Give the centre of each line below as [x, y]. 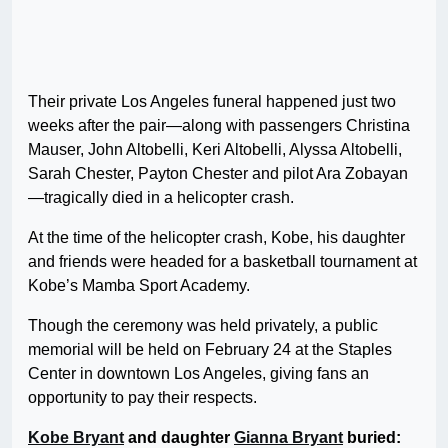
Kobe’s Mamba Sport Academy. [139, 286]
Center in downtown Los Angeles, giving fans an [198, 374]
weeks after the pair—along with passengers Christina [219, 126]
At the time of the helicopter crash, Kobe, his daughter [216, 238]
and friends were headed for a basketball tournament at [222, 262]
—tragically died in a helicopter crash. [161, 198]
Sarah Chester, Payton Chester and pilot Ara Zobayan [218, 174]
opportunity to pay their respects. [142, 398]
